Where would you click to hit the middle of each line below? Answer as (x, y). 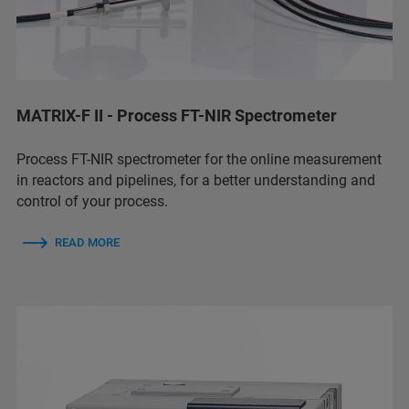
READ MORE (87, 242)
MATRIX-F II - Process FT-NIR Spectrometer (177, 115)
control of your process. (92, 201)
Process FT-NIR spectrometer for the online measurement (199, 159)
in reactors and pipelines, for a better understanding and (196, 180)
